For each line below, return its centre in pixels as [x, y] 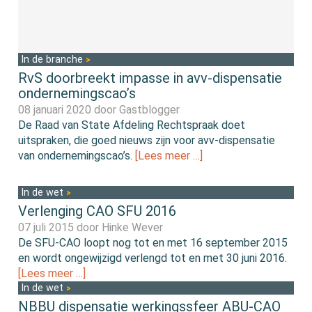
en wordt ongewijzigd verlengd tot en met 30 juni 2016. [153, 258]
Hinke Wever [133, 227]
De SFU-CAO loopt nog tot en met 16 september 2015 [153, 242]
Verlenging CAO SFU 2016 [97, 211]
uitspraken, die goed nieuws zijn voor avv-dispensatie [147, 140]
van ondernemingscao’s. [77, 155]
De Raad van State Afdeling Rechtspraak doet [132, 125]
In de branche [54, 59]
